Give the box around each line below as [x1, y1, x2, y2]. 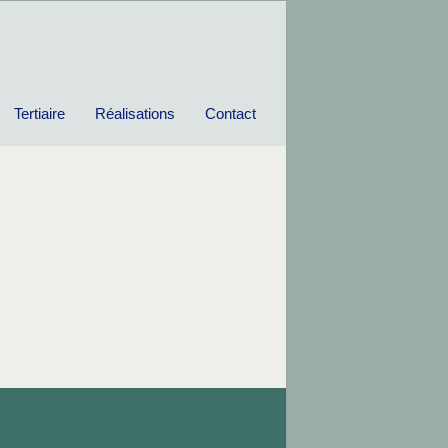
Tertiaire [14, 105, 65, 122]
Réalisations [95, 105, 175, 122]
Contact [205, 105, 256, 122]
